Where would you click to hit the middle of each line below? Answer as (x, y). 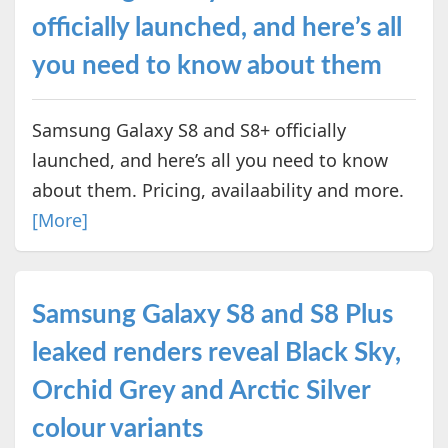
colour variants (117, 428)
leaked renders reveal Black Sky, (216, 352)
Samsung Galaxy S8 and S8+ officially (188, 129)
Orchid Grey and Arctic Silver (200, 390)
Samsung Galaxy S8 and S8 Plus (212, 314)
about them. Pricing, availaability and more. (217, 189)
